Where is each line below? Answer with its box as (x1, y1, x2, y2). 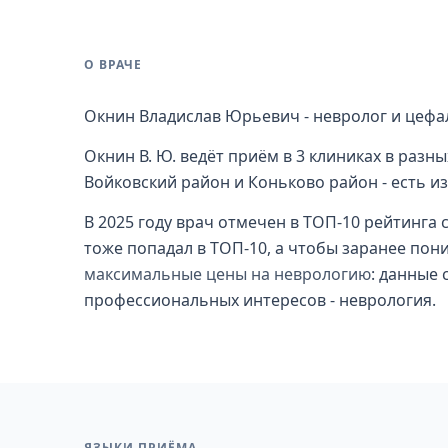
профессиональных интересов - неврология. (84, 289, 436, 311)
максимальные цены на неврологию (84, 263, 371, 285)
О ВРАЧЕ (84, 56, 142, 73)
